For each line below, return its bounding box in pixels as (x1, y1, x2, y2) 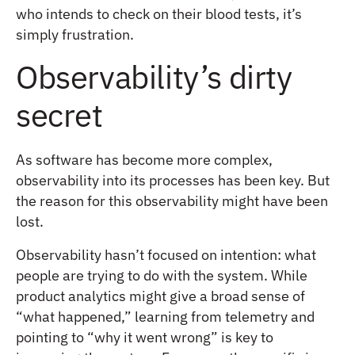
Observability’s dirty (16, 55, 292, 97)
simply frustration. (16, 25, 134, 44)
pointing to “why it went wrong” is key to (16, 327, 273, 346)
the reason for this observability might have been (16, 191, 328, 210)
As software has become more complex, (16, 150, 273, 169)
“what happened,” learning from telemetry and (16, 307, 315, 326)
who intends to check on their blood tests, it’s (16, 4, 302, 23)
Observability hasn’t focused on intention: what (16, 245, 316, 264)
